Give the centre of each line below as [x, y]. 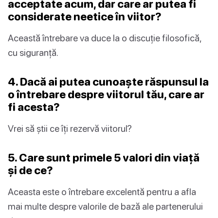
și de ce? [30, 170]
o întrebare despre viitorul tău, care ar [106, 94]
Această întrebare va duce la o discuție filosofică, [105, 37]
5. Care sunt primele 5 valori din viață [104, 157]
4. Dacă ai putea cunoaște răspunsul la [108, 81]
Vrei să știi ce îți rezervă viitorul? [70, 128]
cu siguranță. [33, 52]
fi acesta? [34, 107]
